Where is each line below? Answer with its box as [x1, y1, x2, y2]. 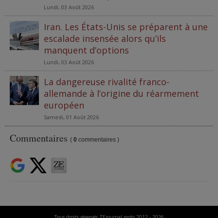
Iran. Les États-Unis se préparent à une [44, 20, 208, 33]
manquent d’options [44, 44, 129, 56]
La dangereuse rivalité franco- [44, 75, 169, 88]
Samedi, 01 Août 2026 [44, 113, 99, 121]
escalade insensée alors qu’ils [44, 32, 166, 44]
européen [44, 99, 84, 111]
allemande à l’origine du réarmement [44, 87, 199, 99]
